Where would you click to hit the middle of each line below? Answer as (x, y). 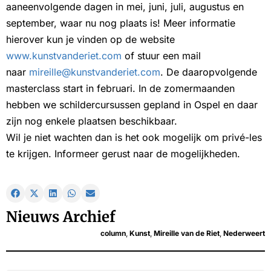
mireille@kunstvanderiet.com (95, 72)
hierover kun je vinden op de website (90, 40)
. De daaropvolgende (209, 72)
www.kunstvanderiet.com (64, 56)
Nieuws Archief (61, 217)
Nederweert (244, 233)
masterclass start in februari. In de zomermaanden (120, 89)
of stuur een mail (161, 56)
